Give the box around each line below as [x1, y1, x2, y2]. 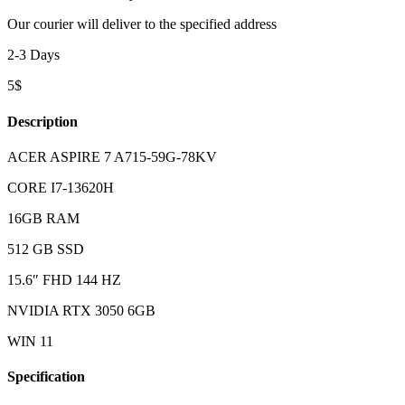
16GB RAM [7, 210, 80, 226]
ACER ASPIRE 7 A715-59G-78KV [7, 148, 217, 165]
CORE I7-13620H [7, 179, 114, 195]
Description [7, 113, 78, 129]
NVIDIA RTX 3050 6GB [7, 302, 155, 318]
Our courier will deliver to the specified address [7, 16, 277, 33]
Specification [7, 369, 85, 385]
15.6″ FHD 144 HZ [7, 271, 121, 287]
